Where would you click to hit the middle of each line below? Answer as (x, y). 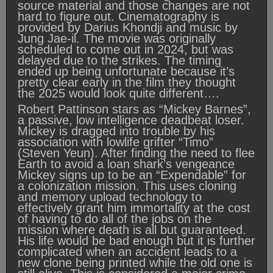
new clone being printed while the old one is (135, 263)
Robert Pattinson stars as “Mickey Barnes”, (134, 109)
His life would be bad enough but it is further (136, 241)
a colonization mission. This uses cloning (127, 186)
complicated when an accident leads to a (127, 252)
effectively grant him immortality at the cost (134, 208)
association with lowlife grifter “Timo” (115, 142)
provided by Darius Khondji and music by (128, 28)
